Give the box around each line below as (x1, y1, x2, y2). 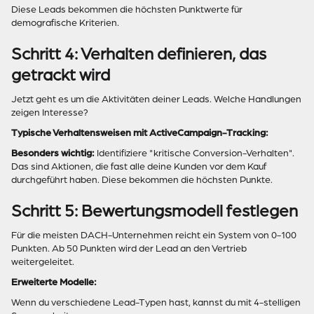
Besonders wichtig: (11, 148, 95, 158)
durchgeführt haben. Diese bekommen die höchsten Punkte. (11, 175, 273, 185)
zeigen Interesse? (11, 107, 88, 118)
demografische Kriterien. (11, 18, 119, 28)
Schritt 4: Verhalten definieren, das (11, 45, 266, 63)
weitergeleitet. (11, 257, 74, 267)
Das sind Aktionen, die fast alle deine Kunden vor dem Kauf (11, 161, 266, 172)
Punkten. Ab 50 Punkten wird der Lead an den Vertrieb (11, 243, 247, 254)
